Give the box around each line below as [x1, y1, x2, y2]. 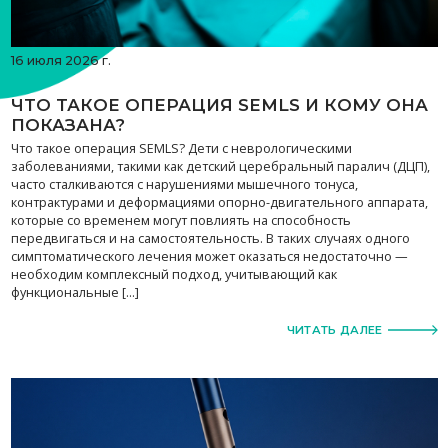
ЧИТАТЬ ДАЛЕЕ [286, 322, 383, 337]
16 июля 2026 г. [10, 52, 111, 68]
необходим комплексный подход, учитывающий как [10, 265, 337, 283]
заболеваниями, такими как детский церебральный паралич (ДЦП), [10, 157, 430, 175]
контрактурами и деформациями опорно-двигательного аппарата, [10, 193, 428, 211]
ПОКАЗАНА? [10, 114, 125, 135]
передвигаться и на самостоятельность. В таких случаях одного [10, 229, 410, 247]
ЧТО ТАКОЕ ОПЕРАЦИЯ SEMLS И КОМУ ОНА [10, 94, 428, 115]
